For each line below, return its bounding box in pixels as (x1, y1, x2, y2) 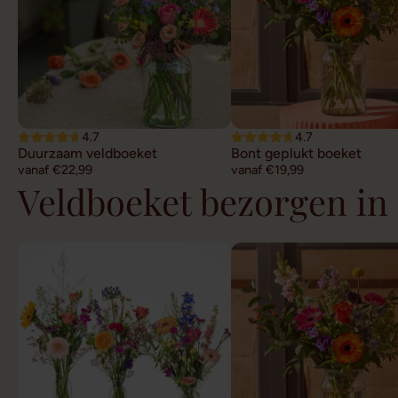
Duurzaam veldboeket (18, 144, 157, 162)
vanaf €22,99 (18, 161, 92, 178)
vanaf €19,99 (231, 161, 304, 178)
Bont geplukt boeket (231, 144, 362, 162)
